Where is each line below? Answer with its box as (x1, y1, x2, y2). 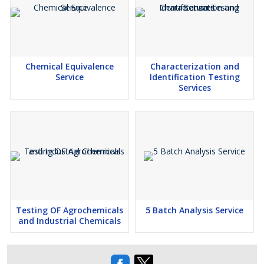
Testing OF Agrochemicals (16, 204, 123, 216)
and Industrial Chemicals (18, 215, 121, 226)
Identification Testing (149, 71, 240, 82)
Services (178, 82, 211, 93)
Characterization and (150, 61, 239, 72)
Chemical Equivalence (25, 61, 114, 72)
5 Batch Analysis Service (146, 204, 243, 216)
